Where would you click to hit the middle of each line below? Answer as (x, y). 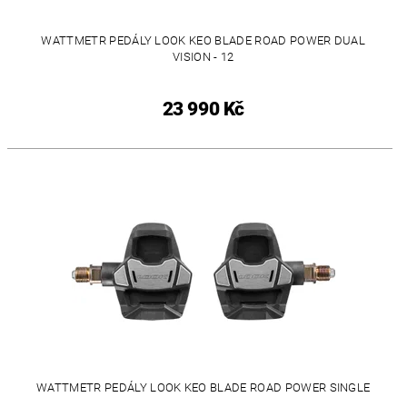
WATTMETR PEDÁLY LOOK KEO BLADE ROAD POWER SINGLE (203, 387)
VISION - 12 (203, 57)
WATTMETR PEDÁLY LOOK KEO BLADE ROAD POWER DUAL (203, 41)
